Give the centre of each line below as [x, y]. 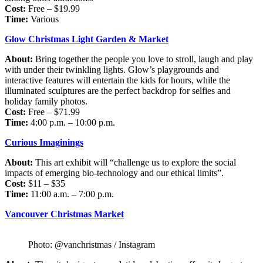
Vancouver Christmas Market [64, 214]
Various [43, 19]
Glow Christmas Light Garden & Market [87, 39]
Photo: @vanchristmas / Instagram [92, 244]
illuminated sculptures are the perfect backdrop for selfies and [118, 90]
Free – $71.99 [53, 112]
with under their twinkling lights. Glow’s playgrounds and [112, 69]
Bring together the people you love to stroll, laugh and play [143, 59]
